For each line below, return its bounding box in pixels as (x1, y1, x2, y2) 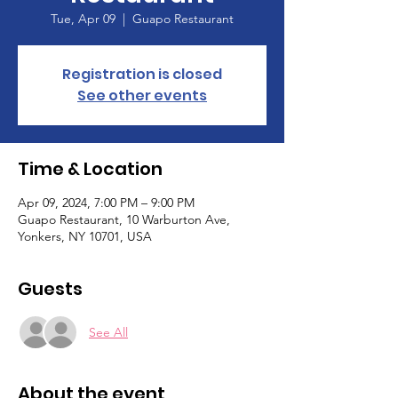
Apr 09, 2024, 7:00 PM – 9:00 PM (18, 195, 195, 211)
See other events (77, 85, 207, 107)
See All (89, 323, 128, 340)
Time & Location (18, 156, 163, 182)
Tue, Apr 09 (51, 11, 115, 28)
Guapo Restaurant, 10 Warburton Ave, (18, 211, 230, 228)
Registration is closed (62, 64, 222, 85)
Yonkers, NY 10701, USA (18, 228, 152, 245)
